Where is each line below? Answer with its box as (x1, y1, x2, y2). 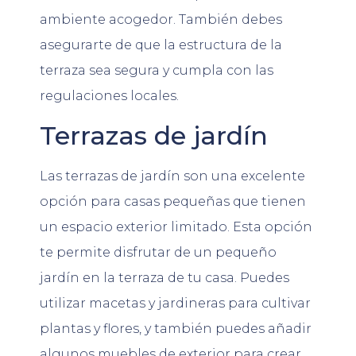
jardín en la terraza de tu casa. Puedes (40, 269, 289, 285)
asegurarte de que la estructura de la (40, 37, 282, 53)
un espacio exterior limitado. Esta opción (40, 219, 312, 234)
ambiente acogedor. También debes (40, 12, 282, 28)
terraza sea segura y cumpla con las (40, 63, 273, 79)
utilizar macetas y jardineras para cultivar (40, 295, 311, 311)
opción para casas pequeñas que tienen (40, 193, 306, 209)
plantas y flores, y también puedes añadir (40, 320, 311, 336)
